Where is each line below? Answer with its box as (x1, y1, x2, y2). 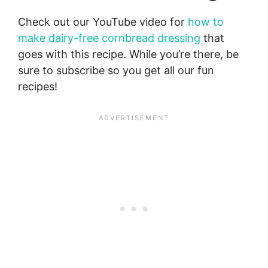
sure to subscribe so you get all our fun (18, 64, 214, 77)
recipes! (18, 80, 57, 93)
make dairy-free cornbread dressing (18, 32, 200, 45)
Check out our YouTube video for (18, 16, 188, 29)
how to (188, 16, 224, 29)
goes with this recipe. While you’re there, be (18, 48, 239, 61)
